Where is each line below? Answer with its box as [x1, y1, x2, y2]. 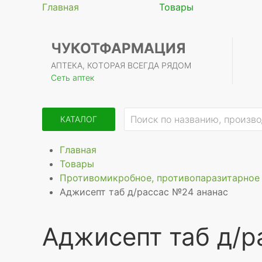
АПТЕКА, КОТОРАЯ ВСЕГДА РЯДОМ [51, 60, 191, 70]
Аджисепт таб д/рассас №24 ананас [60, 186, 228, 198]
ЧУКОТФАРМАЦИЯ [51, 40, 185, 57]
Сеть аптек [51, 73, 94, 82]
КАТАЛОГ [60, 114, 97, 124]
